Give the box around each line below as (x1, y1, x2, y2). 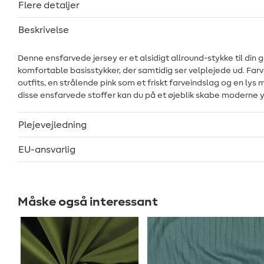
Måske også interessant (18, 196, 158, 208)
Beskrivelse (18, 25, 69, 35)
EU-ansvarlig (18, 144, 75, 154)
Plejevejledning (18, 120, 87, 130)
